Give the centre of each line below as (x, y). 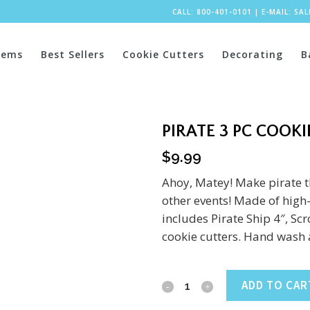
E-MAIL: (277, 12)
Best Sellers (73, 54)
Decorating (253, 54)
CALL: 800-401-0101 (212, 12)
